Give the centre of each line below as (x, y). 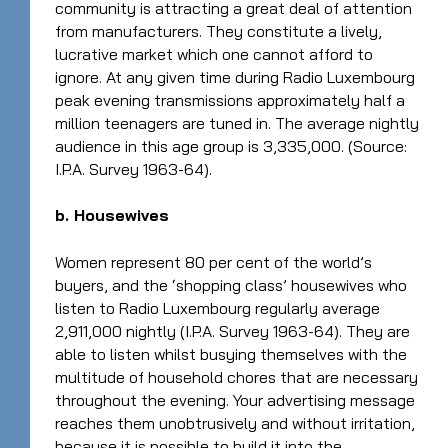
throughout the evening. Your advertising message (235, 400)
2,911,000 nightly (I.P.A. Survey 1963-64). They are (232, 331)
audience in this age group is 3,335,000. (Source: (231, 145)
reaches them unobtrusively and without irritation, (235, 423)
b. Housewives (112, 215)
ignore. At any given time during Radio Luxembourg (235, 76)
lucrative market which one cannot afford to (214, 53)
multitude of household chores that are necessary (236, 377)
